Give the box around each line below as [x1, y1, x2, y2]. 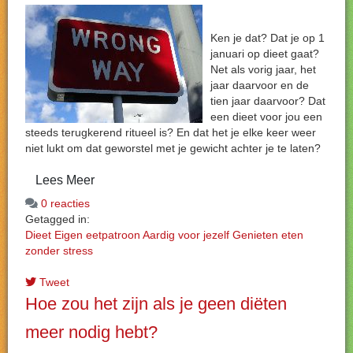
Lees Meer [35, 173, 95, 187]
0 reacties [41, 197, 90, 210]
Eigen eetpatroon [54, 229, 140, 241]
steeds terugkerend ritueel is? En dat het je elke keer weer [25, 126, 316, 139]
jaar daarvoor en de [210, 79, 309, 91]
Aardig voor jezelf [143, 229, 229, 241]
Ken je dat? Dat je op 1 [210, 32, 325, 44]
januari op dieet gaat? [210, 47, 319, 60]
